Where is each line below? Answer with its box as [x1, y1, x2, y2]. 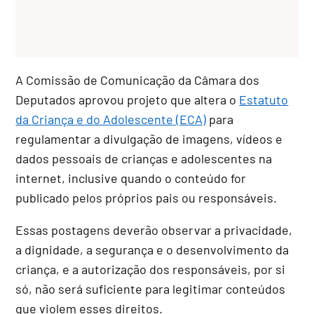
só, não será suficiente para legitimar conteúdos [15, 280, 286, 296]
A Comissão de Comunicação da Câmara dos [15, 71, 260, 88]
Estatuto [239, 91, 289, 107]
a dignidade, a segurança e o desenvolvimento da [15, 241, 289, 257]
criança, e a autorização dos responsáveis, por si [15, 261, 286, 277]
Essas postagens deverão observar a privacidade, [15, 221, 293, 238]
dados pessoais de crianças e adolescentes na [15, 150, 273, 166]
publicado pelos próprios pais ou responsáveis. [15, 189, 278, 205]
